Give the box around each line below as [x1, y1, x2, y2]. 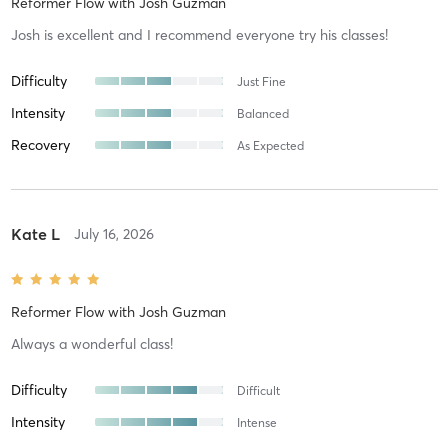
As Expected [236, 137, 304, 153]
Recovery [10, 135, 70, 154]
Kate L [10, 223, 60, 244]
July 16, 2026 [73, 224, 154, 243]
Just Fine [236, 73, 286, 89]
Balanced [236, 105, 289, 121]
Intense [236, 414, 277, 430]
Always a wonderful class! [10, 334, 173, 353]
